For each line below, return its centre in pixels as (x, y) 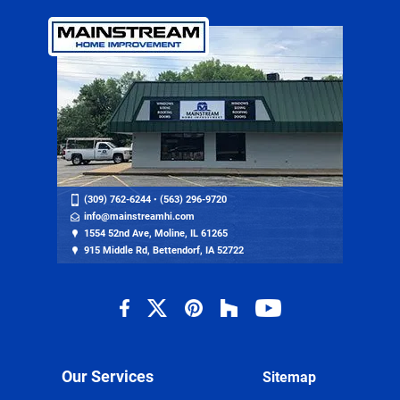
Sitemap (289, 378)
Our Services (107, 377)
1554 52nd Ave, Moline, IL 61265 (156, 234)
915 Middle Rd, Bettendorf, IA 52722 (164, 251)
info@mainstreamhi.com (139, 217)
